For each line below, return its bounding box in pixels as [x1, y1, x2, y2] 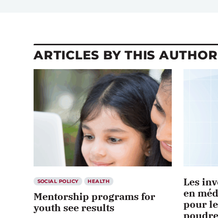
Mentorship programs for [34, 189, 155, 203]
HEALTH [88, 178, 110, 184]
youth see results [34, 200, 114, 214]
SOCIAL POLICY [37, 178, 79, 184]
